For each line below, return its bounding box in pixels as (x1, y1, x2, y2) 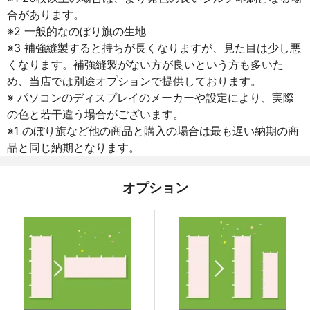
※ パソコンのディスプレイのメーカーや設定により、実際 (7, 90, 294, 104)
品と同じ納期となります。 (7, 140, 140, 154)
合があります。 (7, 7, 84, 21)
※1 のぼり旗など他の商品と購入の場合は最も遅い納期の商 (7, 123, 299, 138)
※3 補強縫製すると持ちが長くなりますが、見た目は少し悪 (7, 40, 301, 55)
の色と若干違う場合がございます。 (7, 107, 184, 121)
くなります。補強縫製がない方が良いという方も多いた (7, 57, 284, 71)
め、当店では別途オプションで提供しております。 (7, 73, 262, 88)
